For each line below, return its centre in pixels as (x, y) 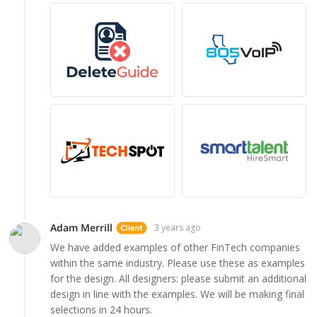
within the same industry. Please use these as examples (178, 263)
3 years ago (178, 228)
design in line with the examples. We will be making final (177, 294)
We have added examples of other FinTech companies (175, 248)
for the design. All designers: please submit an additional (178, 279)
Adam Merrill (81, 228)
